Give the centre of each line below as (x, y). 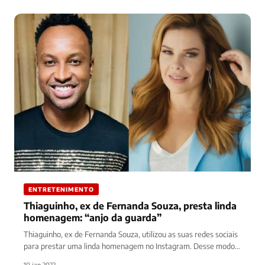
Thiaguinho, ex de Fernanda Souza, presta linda (130, 206)
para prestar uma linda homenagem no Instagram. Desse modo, (130, 246)
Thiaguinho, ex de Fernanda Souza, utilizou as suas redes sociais (131, 234)
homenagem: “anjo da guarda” (93, 217)
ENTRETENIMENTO (61, 189)
